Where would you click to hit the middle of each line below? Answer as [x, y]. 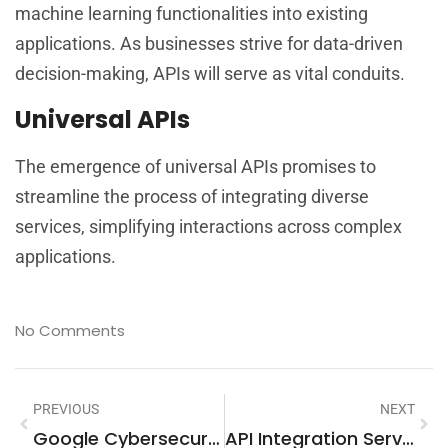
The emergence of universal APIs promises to [195, 167]
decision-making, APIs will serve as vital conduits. [210, 73]
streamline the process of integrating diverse [192, 197]
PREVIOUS [66, 408]
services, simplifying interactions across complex [208, 227]
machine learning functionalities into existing [191, 13]
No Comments [70, 330]
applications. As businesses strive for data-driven [209, 43]
